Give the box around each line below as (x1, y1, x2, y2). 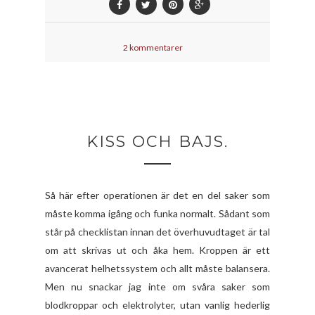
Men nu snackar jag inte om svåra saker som (45, 280, 270, 292)
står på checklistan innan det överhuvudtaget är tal (45, 225, 270, 238)
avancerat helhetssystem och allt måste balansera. (45, 262, 270, 274)
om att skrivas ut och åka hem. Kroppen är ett (45, 243, 270, 256)
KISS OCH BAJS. (86, 131, 229, 151)
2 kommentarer (123, 41, 183, 53)
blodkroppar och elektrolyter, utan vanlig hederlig (45, 298, 270, 311)
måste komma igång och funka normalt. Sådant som (45, 207, 270, 219)
